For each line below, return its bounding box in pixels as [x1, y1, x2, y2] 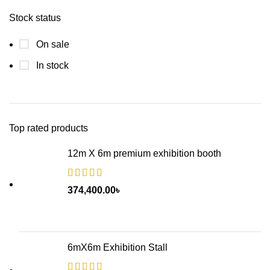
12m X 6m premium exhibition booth [67, 148, 221, 159]
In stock [34, 60, 69, 71]
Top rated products [9, 123, 88, 133]
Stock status [9, 13, 61, 23]
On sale [34, 39, 69, 49]
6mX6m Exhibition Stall [67, 242, 168, 253]
